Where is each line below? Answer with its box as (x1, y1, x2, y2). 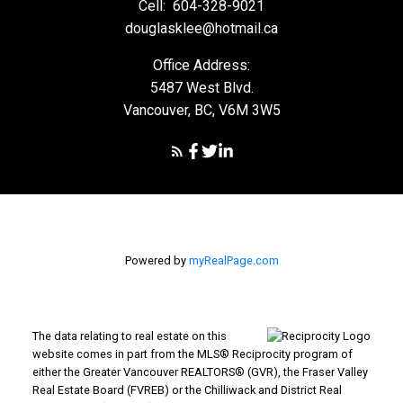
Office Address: (153, 57, 250, 75)
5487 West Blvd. (149, 79, 254, 97)
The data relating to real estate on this (31, 329, 227, 344)
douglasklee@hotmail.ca (125, 20, 278, 38)
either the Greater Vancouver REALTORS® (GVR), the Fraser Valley (31, 365, 368, 380)
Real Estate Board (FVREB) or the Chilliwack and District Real (31, 383, 342, 398)
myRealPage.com (188, 254, 279, 268)
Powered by (124, 254, 189, 268)
